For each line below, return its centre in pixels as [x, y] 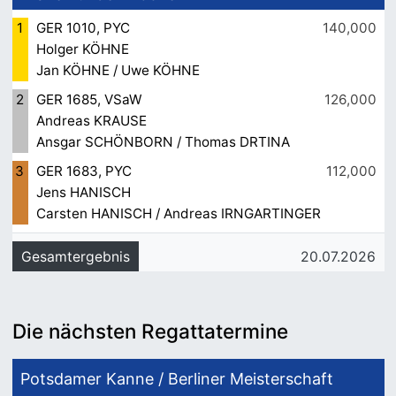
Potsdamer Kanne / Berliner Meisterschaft [176, 379]
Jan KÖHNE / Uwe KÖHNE [118, 71]
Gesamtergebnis [75, 256]
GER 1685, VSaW [89, 100]
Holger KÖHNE [82, 49]
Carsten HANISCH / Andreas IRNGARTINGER [178, 214]
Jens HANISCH [83, 193]
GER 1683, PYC [84, 171]
